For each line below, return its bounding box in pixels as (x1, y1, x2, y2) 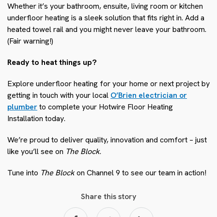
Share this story (81, 191, 136, 201)
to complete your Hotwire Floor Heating (37, 101, 173, 112)
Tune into (7, 167, 40, 178)
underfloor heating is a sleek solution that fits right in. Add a (7, 12, 204, 23)
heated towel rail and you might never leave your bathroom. (7, 24, 206, 34)
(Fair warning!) (7, 35, 53, 46)
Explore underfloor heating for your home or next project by (7, 78, 210, 89)
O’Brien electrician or (110, 90, 187, 100)
